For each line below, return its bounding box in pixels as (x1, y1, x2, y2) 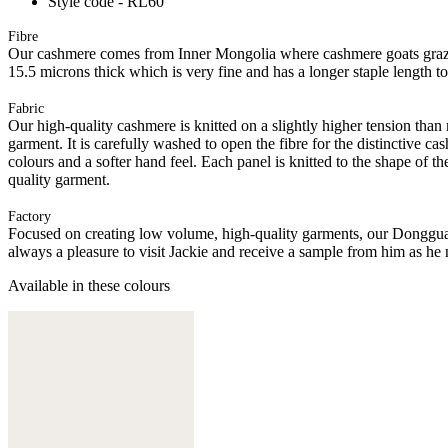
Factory (8, 208, 51, 224)
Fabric (8, 100, 44, 116)
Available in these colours (8, 276, 170, 294)
